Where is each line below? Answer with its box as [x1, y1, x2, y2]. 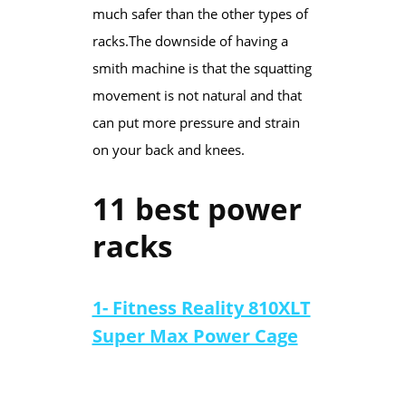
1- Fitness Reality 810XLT [92, 295, 311, 320]
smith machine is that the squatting [92, 58, 312, 77]
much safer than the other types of [92, 4, 308, 23]
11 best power [92, 188, 302, 229]
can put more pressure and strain [92, 112, 300, 131]
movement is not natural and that [92, 85, 302, 104]
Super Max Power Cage [92, 323, 298, 348]
